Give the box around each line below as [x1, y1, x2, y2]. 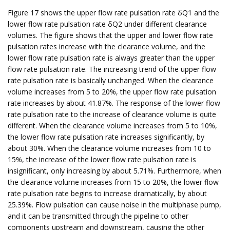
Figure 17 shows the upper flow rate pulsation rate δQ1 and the [8, 8, 219, 17]
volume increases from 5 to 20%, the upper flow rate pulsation [8, 87, 216, 97]
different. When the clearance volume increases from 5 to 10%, [8, 121, 217, 130]
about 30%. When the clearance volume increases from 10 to [8, 143, 211, 153]
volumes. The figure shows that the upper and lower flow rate [8, 30, 213, 40]
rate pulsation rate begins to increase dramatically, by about [8, 188, 207, 198]
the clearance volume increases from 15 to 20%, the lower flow [8, 177, 219, 187]
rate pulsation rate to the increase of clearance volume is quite [8, 109, 216, 119]
